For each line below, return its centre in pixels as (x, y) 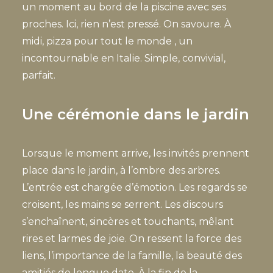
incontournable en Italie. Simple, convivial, (124, 58)
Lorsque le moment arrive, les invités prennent (136, 153)
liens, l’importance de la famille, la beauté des (132, 256)
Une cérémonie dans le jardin (136, 114)
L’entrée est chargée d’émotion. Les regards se (135, 187)
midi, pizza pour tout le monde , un (107, 41)
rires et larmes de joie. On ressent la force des (132, 239)
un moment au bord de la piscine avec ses (124, 7)
